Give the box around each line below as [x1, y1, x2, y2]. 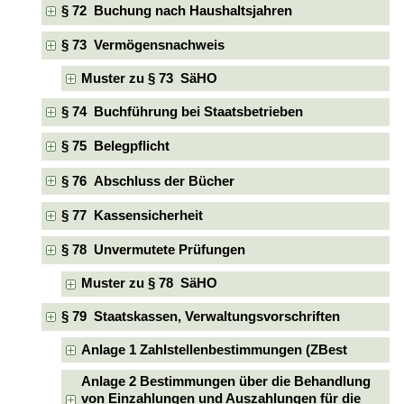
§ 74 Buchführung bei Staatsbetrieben [60, 104, 303, 119]
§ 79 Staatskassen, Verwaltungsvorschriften [60, 308, 340, 324]
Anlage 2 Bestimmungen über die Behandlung [81, 374, 372, 390]
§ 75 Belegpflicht [60, 139, 170, 154]
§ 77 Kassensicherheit [60, 207, 203, 223]
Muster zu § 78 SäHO [81, 276, 218, 291]
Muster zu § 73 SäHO [81, 70, 218, 86]
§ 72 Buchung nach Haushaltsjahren [60, 3, 292, 18]
